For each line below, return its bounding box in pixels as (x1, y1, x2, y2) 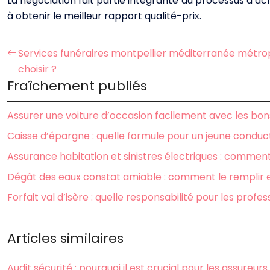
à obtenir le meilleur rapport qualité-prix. (7, 9, 201, 24)
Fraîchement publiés (7, 77, 147, 96)
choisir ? (18, 62, 57, 77)
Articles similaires (7, 229, 124, 248)
